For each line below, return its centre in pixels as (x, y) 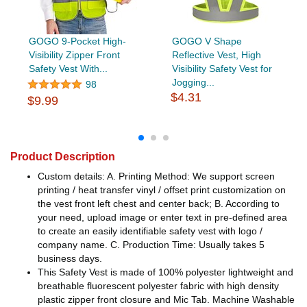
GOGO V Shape (207, 41)
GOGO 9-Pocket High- (77, 41)
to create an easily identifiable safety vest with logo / (150, 231)
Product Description (63, 157)
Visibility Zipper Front (74, 55)
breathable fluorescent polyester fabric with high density (158, 286)
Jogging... (193, 83)
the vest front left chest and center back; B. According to (159, 204)
